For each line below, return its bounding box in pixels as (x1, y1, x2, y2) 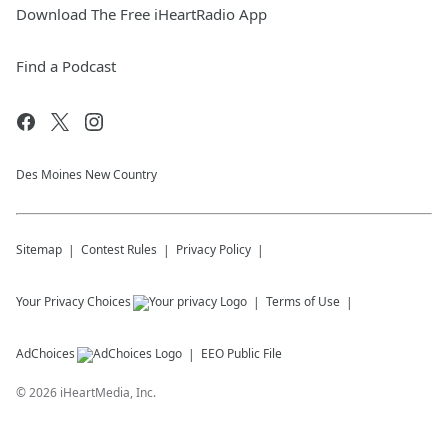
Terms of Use (266, 293, 340, 310)
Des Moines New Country (16, 166, 157, 183)
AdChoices (16, 345, 75, 362)
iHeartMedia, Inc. (60, 384, 156, 401)
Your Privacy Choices (16, 293, 131, 310)
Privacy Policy (176, 241, 251, 258)
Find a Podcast (16, 56, 116, 76)
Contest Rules (81, 241, 157, 258)
